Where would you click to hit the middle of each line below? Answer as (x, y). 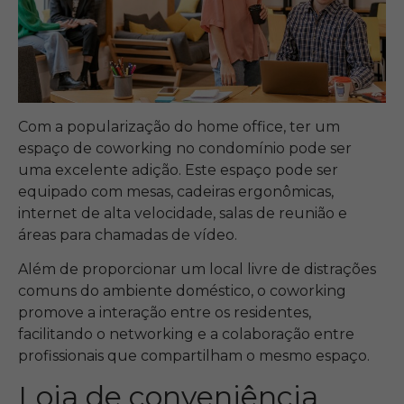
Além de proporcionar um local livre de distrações (197, 269)
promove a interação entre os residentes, (165, 312)
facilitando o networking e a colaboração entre (186, 334)
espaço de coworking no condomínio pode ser (185, 148)
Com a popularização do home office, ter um (179, 126)
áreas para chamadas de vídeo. (129, 234)
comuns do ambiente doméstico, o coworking (182, 290)
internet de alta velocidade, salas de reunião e (183, 213)
